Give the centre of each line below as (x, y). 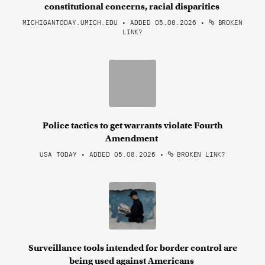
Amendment (132, 138)
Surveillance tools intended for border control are (132, 248)
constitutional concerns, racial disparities (132, 7)
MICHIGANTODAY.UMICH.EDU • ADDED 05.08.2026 (110, 22)
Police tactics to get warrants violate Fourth (132, 125)
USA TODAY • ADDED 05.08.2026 (98, 154)
